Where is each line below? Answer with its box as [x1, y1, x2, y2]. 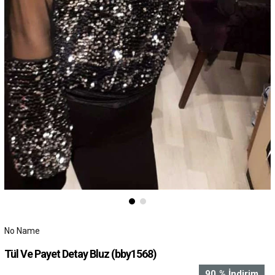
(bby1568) [110, 247, 157, 260]
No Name [4, 225, 40, 236]
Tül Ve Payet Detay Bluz [4, 247, 111, 260]
